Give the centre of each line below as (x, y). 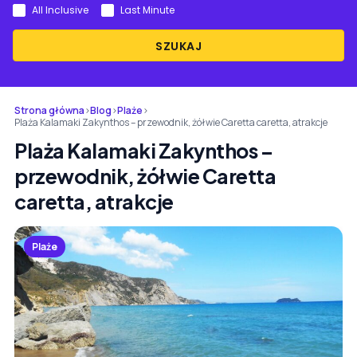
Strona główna (49, 110)
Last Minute (147, 10)
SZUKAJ (178, 46)
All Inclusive (60, 10)
